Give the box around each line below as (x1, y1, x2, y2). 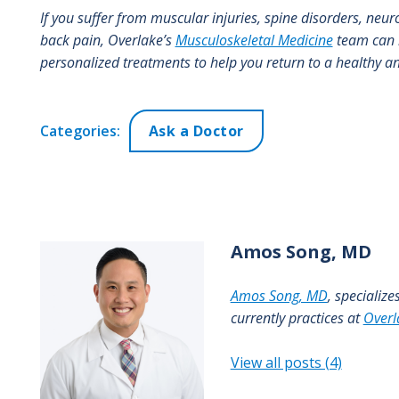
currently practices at (230, 307, 363, 328)
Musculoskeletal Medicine (175, 29, 333, 50)
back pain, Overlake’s (39, 29, 175, 50)
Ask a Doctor (148, 120, 244, 141)
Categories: (39, 120, 120, 141)
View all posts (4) (230, 352, 342, 372)
